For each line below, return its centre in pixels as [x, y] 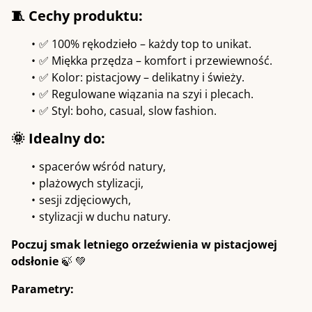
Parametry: [42, 289]
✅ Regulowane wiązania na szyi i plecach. [146, 94]
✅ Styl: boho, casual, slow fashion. [128, 111]
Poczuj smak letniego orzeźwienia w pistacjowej [144, 245]
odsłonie [36, 262]
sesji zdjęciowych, [85, 200]
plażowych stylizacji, [91, 184]
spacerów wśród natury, [102, 167]
